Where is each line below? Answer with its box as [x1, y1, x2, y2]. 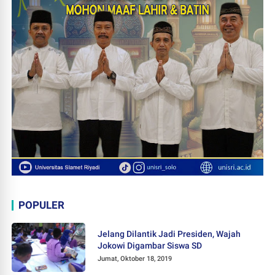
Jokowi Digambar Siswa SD [98, 240, 203, 250]
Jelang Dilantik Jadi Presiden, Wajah [98, 228, 241, 239]
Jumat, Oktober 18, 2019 [98, 254, 172, 263]
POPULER [18, 198, 65, 211]
